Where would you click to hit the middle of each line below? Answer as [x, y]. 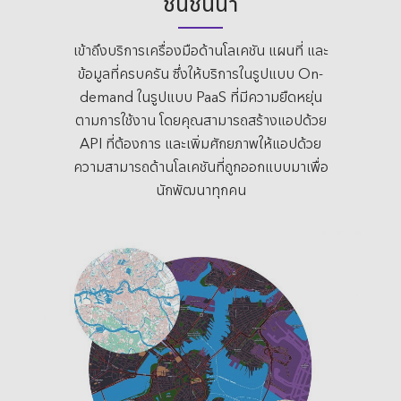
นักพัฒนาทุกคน [200, 190]
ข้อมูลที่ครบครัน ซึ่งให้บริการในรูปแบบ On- [200, 73]
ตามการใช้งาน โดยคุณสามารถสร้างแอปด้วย [200, 120]
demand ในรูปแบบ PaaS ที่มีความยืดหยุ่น [200, 97]
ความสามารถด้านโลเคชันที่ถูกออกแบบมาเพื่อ [200, 166]
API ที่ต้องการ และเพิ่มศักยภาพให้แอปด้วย [200, 143]
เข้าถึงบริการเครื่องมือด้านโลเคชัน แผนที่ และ [200, 50]
